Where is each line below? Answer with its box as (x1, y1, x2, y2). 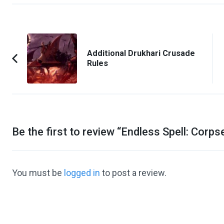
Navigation (11, 46, 76, 62)
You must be (12, 167, 64, 178)
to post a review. (100, 167, 166, 178)
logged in (64, 167, 100, 178)
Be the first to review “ (12, 125, 121, 138)
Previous (26, 59, 61, 70)
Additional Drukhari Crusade (87, 48, 195, 58)
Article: (26, 73, 54, 84)
